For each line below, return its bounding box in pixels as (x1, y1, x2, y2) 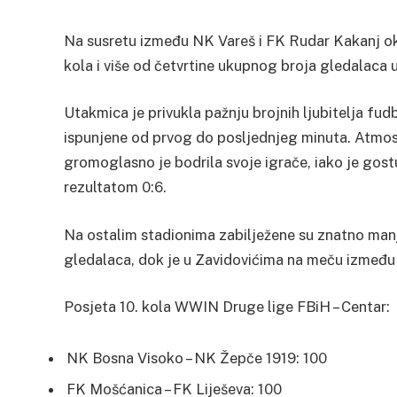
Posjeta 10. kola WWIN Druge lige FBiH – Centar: (64, 298, 390, 316)
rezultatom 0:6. (64, 178, 167, 197)
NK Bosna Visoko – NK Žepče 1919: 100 (66, 349, 327, 368)
